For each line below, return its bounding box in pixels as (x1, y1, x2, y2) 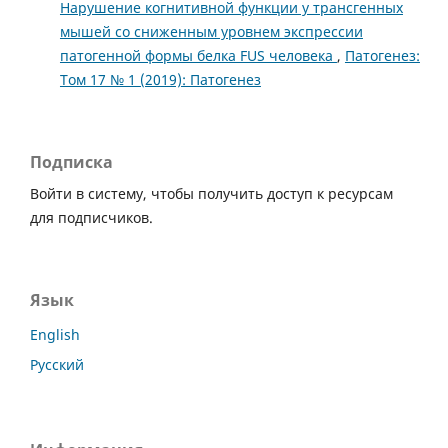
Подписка (30, 151, 113, 174)
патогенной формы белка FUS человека (59, 46, 337, 66)
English (30, 325, 80, 345)
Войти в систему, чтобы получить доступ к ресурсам (30, 184, 393, 204)
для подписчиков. (30, 208, 153, 228)
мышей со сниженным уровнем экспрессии (59, 22, 363, 42)
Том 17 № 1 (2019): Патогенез (59, 70, 261, 90)
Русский (30, 355, 84, 375)
